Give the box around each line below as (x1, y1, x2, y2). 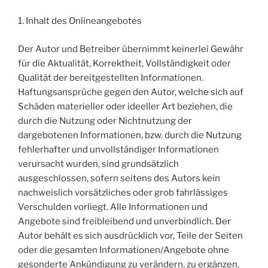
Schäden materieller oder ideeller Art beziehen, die (18, 100, 233, 112)
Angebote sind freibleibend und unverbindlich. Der (18, 215, 231, 227)
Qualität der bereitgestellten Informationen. (18, 72, 203, 83)
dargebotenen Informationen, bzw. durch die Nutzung (18, 129, 242, 141)
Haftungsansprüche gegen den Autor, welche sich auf (18, 86, 243, 98)
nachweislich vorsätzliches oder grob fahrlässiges (18, 187, 228, 198)
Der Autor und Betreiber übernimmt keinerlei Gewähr (18, 43, 243, 54)
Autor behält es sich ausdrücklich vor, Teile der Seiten (18, 230, 243, 241)
